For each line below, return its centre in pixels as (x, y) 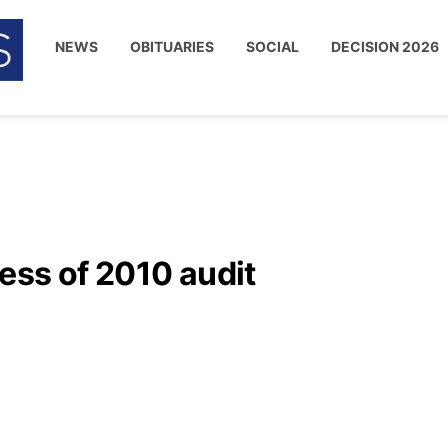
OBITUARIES (172, 46)
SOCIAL (273, 46)
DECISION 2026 (385, 46)
